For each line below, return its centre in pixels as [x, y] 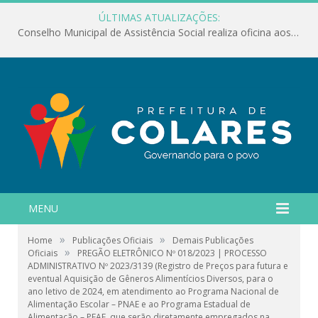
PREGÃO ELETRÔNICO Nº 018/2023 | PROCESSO [172, 253]
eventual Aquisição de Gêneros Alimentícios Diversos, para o [150, 278]
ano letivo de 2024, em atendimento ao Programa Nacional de [153, 291]
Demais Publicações [213, 240]
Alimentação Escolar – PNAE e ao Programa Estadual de [139, 304]
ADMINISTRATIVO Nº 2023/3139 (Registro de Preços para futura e [158, 265]
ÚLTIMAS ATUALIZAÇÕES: [159, 17]
